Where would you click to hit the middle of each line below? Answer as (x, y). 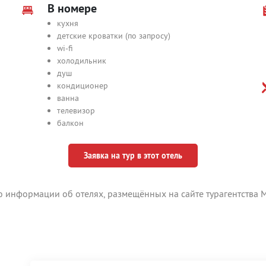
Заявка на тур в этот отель (133, 155)
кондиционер (82, 85)
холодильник (81, 61)
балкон (70, 123)
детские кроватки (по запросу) (113, 36)
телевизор (76, 110)
